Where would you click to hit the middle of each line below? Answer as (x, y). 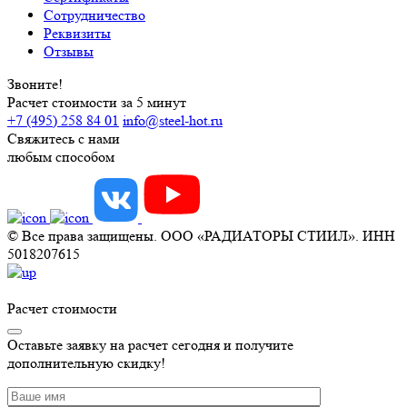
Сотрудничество (94, 15)
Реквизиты (77, 33)
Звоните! (35, 84)
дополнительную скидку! (86, 362)
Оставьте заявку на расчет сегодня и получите (150, 344)
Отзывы (69, 51)
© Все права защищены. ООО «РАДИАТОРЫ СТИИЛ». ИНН (201, 235)
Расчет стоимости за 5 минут (97, 102)
